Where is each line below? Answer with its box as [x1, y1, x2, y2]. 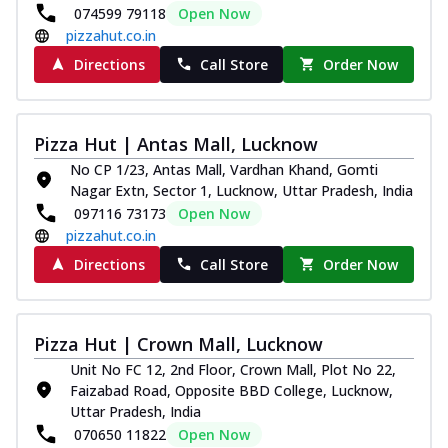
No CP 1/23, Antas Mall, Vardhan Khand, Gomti [70, 159, 378, 179]
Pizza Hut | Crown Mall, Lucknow [34, 331, 323, 356]
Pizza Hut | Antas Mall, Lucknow [34, 131, 318, 156]
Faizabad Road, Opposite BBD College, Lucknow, [70, 380, 393, 400]
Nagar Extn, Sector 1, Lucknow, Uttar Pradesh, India [70, 180, 413, 200]
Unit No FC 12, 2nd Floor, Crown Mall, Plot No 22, [70, 359, 396, 379]
